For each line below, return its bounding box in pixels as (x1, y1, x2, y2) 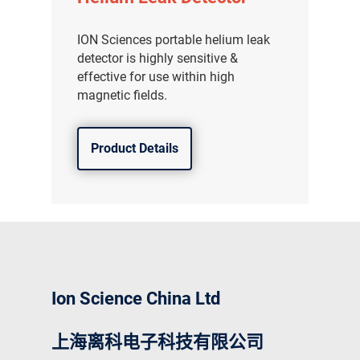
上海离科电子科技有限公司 (51, 332, 264, 352)
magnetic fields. (77, 87, 168, 103)
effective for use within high (77, 68, 235, 84)
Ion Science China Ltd (51, 288, 220, 309)
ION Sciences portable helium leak (77, 31, 271, 47)
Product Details (91, 140, 179, 156)
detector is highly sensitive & (77, 50, 239, 66)
